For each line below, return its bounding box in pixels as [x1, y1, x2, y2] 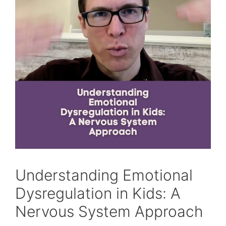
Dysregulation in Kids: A [15, 184, 181, 203]
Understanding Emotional [15, 166, 193, 185]
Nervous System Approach [15, 202, 203, 221]
